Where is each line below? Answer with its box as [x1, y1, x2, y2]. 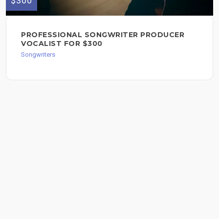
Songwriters [21, 51, 55, 59]
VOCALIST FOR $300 [21, 39, 103, 48]
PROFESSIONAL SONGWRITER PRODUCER [21, 30, 184, 40]
